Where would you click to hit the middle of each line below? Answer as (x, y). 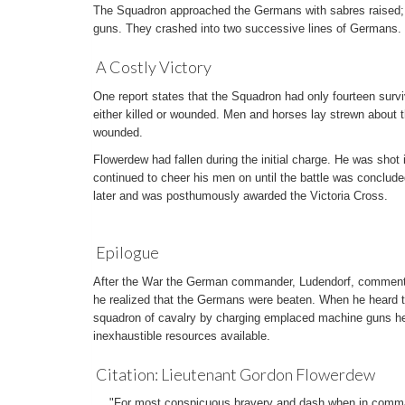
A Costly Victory (154, 67)
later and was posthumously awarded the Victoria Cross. (240, 196)
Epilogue (127, 252)
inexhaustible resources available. (182, 336)
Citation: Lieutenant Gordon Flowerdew (235, 374)
